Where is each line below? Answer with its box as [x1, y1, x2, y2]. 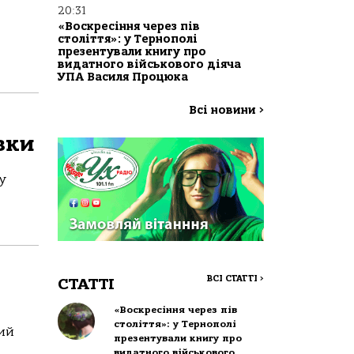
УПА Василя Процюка [58, 70, 188, 85]
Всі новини [189, 104, 259, 118]
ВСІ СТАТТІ [206, 273, 260, 284]
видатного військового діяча [58, 58, 241, 72]
